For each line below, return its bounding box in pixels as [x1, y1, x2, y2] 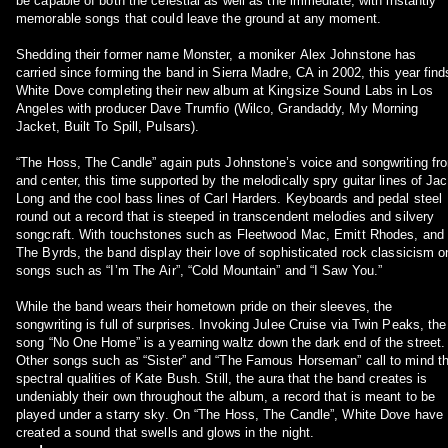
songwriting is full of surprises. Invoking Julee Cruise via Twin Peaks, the [16, 317, 200, 332]
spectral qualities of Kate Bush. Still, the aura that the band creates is [16, 371, 428, 386]
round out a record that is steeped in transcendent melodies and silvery [16, 209, 435, 224]
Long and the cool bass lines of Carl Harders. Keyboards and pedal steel [16, 191, 443, 206]
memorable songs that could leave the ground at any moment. [16, 11, 381, 26]
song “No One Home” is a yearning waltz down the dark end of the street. [16, 335, 446, 350]
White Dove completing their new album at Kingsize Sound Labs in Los [16, 83, 433, 98]
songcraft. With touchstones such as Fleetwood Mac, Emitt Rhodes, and [16, 227, 444, 242]
